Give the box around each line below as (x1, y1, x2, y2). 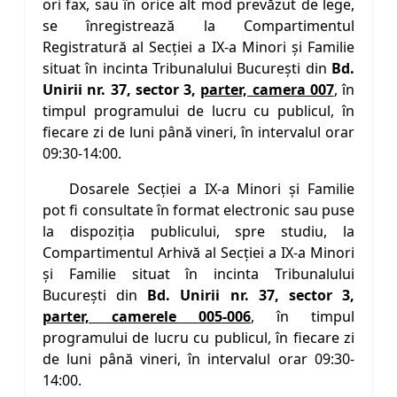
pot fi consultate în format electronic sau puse (43, 200, 354, 221)
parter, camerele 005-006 (43, 307, 251, 327)
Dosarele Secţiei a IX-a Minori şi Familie (69, 179, 354, 199)
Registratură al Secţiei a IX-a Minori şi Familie (43, 37, 354, 58)
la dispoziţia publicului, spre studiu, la (43, 222, 354, 242)
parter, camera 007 (200, 80, 334, 100)
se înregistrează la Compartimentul (43, 16, 354, 36)
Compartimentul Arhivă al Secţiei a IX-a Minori (43, 243, 354, 263)
